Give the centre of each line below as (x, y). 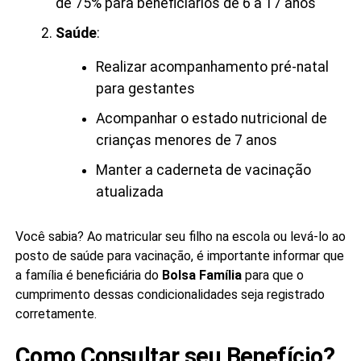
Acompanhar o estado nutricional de (211, 118)
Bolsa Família (201, 275)
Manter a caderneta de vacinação (203, 170)
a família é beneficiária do (88, 275)
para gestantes (145, 88)
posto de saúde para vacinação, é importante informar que (179, 255)
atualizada (129, 191)
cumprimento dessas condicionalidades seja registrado (170, 294)
